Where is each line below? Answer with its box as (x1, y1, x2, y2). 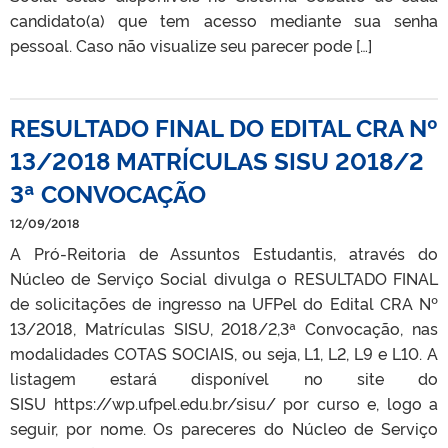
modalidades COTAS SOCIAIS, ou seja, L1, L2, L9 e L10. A (10, 341, 438, 364)
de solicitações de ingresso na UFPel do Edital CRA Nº (10, 291, 438, 314)
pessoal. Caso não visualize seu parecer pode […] (10, 33, 372, 56)
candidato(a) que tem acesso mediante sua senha (10, 8, 438, 31)
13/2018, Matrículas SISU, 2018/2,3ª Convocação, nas (10, 316, 438, 339)
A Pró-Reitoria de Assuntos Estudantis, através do (10, 241, 438, 264)
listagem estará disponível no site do (10, 366, 438, 389)
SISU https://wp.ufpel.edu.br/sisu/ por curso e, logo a (10, 391, 438, 414)
